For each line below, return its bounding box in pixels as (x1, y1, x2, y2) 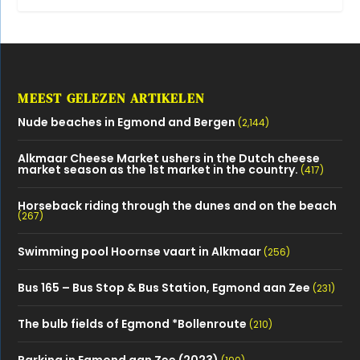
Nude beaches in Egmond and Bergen (18, 113, 236, 130)
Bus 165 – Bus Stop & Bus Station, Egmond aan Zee (18, 279, 311, 296)
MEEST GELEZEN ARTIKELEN (18, 88, 206, 107)
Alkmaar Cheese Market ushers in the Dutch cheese (18, 149, 321, 166)
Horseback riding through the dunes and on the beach (18, 197, 337, 214)
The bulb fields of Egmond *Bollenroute (18, 315, 247, 332)
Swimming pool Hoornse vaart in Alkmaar (18, 243, 262, 260)
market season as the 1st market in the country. (18, 161, 299, 178)
